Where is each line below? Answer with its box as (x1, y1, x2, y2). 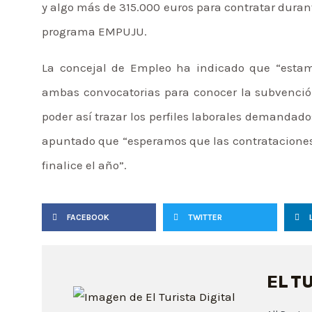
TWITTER (188, 212, 222, 222)
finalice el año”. (42, 157, 127, 172)
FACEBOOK (67, 212, 109, 222)
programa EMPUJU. (42, 24, 147, 38)
